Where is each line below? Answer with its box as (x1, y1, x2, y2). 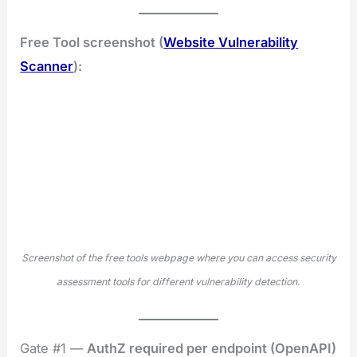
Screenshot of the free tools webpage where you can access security (21, 251, 336, 264)
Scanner (20, 58, 74, 75)
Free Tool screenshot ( (20, 34, 164, 51)
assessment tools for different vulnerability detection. (57, 275, 300, 288)
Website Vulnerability (163, 34, 299, 51)
